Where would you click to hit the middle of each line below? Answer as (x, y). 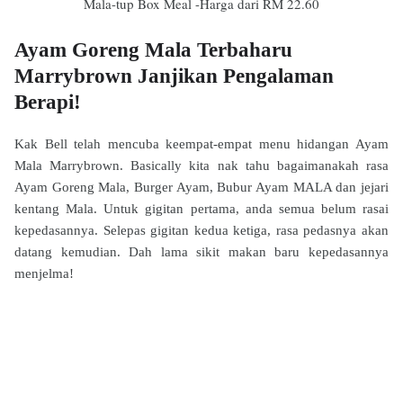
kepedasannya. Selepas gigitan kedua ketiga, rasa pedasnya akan (201, 230)
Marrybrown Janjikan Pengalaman (174, 76)
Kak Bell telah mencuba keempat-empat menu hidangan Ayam (201, 144)
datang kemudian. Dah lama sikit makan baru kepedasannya (201, 252)
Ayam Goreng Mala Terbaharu (153, 50)
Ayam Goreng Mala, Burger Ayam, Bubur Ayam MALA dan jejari (201, 187)
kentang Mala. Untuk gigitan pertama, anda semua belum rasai (201, 209)
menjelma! (44, 273)
